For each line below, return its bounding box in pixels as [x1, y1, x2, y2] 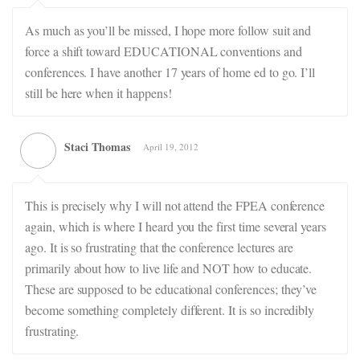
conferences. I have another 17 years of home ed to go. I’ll [25, 63, 316, 80]
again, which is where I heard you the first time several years [25, 218, 327, 235]
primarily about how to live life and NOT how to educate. [25, 260, 313, 276]
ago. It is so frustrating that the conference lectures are [25, 239, 294, 256]
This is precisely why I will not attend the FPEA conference [25, 197, 325, 214]
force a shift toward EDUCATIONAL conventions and [25, 43, 302, 59]
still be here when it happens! [25, 84, 172, 101]
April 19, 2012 [143, 141, 198, 153]
